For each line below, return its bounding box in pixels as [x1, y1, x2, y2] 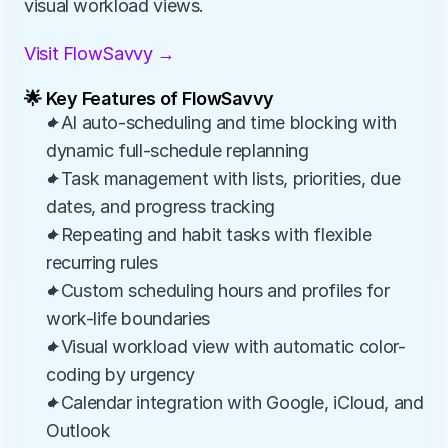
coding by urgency [46, 364, 195, 385]
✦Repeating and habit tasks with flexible [46, 224, 372, 245]
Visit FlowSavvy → [24, 43, 175, 64]
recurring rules [46, 252, 158, 273]
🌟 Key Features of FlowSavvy [24, 88, 274, 109]
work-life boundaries [46, 308, 210, 329]
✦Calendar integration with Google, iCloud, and [46, 392, 424, 413]
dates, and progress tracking [46, 196, 275, 217]
